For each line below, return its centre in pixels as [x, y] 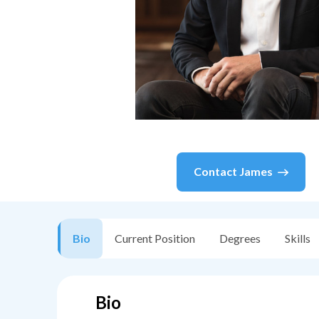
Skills [298, 239]
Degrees [240, 239]
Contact [216, 172]
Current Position [155, 239]
